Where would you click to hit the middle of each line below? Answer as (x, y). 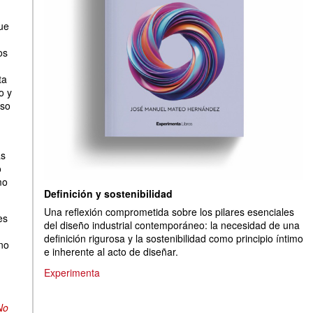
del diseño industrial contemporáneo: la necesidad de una (172, 225)
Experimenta (72, 273)
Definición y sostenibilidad (108, 194)
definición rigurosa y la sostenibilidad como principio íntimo (174, 238)
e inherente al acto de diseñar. (111, 252)
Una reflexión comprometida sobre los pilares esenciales (169, 212)
